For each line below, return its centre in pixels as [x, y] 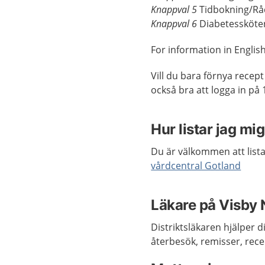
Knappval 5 [175, 9]
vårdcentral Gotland [196, 166]
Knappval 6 [175, 24]
